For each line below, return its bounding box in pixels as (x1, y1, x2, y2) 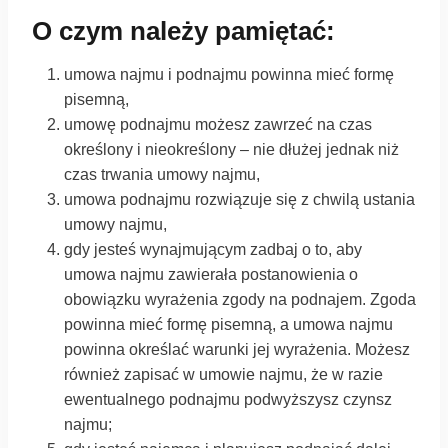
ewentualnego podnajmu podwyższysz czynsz (64, 390, 392, 408)
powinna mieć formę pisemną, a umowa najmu (64, 315, 393, 333)
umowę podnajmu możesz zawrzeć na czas (64, 115, 372, 133)
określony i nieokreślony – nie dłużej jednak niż (64, 140, 399, 158)
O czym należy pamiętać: (32, 15, 335, 46)
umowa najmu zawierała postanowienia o (64, 265, 358, 283)
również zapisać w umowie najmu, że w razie (64, 365, 383, 383)
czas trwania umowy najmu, (64, 165, 260, 183)
